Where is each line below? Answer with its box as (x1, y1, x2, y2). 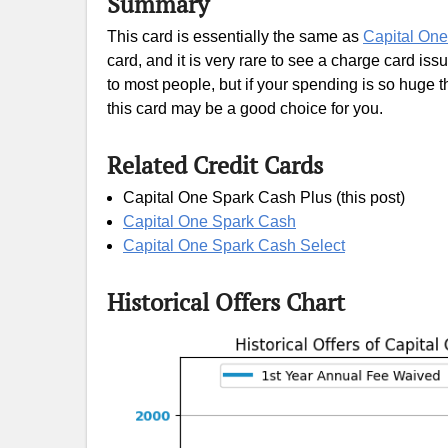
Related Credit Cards (107, 149, 323, 181)
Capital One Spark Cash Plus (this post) (123, 189, 405, 206)
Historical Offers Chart (107, 286, 345, 318)
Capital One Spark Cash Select (123, 237, 345, 254)
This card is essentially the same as (107, 28, 363, 45)
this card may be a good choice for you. (107, 100, 383, 117)
